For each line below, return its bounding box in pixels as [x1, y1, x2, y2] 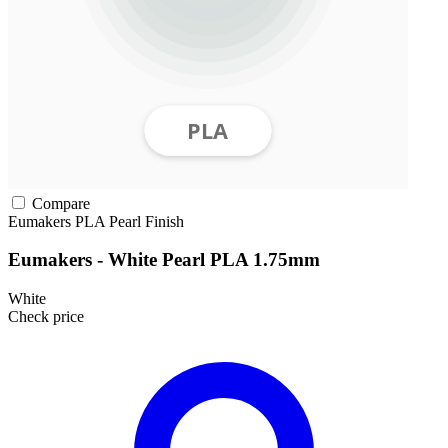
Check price [8, 308, 84, 326]
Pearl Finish [109, 212, 184, 230]
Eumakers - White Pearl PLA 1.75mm [8, 249, 320, 271]
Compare [28, 194, 90, 212]
